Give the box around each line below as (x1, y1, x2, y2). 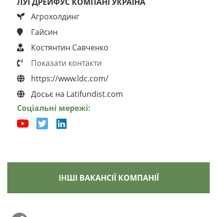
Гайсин (29, 27, 58, 37)
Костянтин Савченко (29, 42, 108, 53)
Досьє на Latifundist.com (29, 89, 123, 99)
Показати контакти (29, 58, 102, 68)
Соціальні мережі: (17, 103, 91, 113)
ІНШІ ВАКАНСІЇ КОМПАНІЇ (58, 172, 159, 183)
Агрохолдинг (29, 11, 79, 22)
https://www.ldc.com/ (29, 73, 108, 84)
